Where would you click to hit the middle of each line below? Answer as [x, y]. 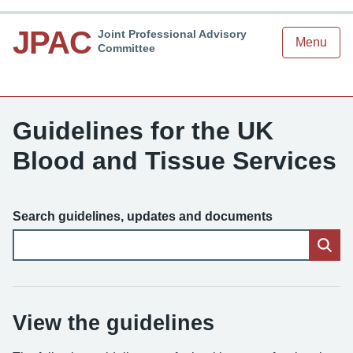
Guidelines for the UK [143, 131]
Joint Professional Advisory [172, 34]
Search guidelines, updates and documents [143, 216]
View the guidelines [113, 323]
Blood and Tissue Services [175, 161]
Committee [126, 48]
